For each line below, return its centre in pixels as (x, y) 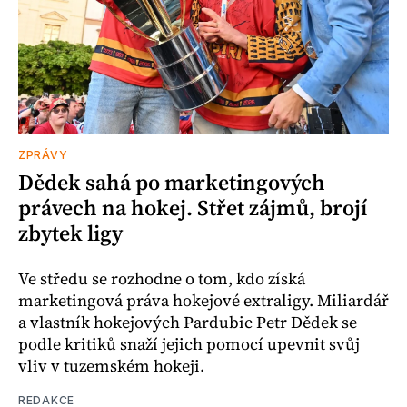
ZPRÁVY (43, 154)
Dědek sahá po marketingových (172, 182)
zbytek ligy (70, 233)
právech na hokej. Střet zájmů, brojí (193, 207)
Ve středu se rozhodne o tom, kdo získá (162, 278)
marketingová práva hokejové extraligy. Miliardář (203, 300)
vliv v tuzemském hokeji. (111, 365)
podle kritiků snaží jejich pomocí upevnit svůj (189, 343)
